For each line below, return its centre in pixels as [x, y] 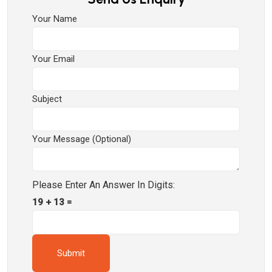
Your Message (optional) [82, 139]
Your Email [53, 59]
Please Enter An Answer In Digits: [104, 185]
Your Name [55, 19]
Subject [47, 99]
